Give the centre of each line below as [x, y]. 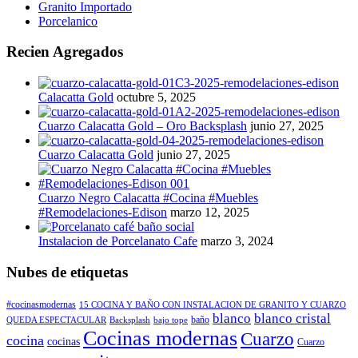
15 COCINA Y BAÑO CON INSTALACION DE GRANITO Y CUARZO [213, 304]
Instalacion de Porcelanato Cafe [118, 241]
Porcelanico [68, 21]
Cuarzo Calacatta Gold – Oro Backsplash [143, 126]
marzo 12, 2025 [210, 213]
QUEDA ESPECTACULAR [56, 320]
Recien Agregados [65, 52]
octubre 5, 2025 [156, 97]
